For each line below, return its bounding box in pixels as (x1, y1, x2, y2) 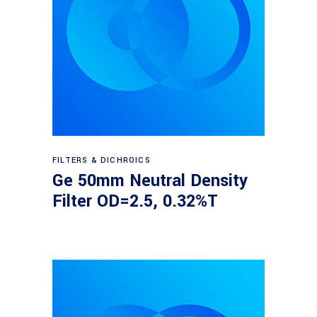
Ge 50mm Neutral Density (52, 169, 248, 192)
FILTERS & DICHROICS (52, 155, 151, 166)
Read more (133, 146, 186, 161)
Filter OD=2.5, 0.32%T (52, 190, 218, 213)
